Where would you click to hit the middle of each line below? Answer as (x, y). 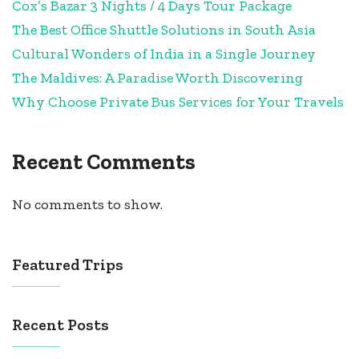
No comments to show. (87, 204)
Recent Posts (61, 324)
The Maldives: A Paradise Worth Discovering (157, 78)
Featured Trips (68, 264)
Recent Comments (104, 162)
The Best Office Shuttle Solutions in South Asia (164, 30)
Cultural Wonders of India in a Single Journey (164, 54)
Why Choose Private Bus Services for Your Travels (178, 102)
